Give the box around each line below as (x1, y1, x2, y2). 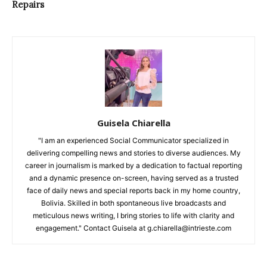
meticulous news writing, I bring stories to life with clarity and (33, 210, 234, 220)
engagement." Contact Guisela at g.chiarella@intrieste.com (36, 223, 231, 232)
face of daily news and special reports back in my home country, (27, 185, 240, 195)
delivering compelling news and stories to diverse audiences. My (26, 148, 241, 157)
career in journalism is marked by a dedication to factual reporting (25, 160, 242, 170)
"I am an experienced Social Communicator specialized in (38, 135, 229, 145)
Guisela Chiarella (97, 116, 170, 129)
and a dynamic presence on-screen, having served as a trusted (29, 173, 238, 182)
